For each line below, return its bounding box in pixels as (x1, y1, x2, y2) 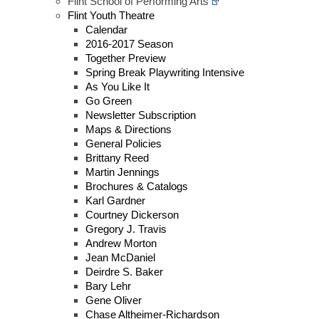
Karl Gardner (85, 194, 145, 206)
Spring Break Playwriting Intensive (85, 66, 244, 78)
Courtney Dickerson (85, 208, 179, 221)
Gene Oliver (85, 293, 142, 306)
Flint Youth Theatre (68, 9, 155, 21)
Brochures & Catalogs (85, 179, 188, 192)
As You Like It (85, 80, 150, 93)
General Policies (85, 137, 162, 150)
